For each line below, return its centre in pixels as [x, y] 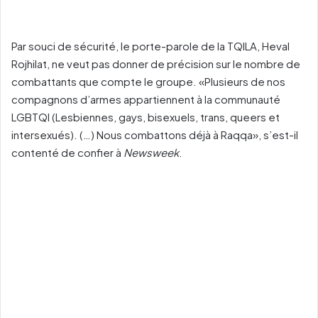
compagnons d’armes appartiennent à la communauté [146, 99]
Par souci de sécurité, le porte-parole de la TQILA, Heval [150, 46]
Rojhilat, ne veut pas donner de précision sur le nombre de [156, 64]
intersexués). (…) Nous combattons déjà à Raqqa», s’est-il [155, 135]
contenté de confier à [67, 153]
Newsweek [151, 153]
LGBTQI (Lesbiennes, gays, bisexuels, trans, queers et [146, 117]
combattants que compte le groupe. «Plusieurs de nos [148, 82]
